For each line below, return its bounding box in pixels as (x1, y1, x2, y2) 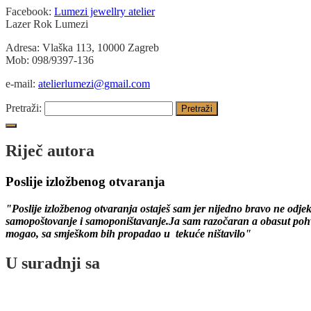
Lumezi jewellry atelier (54, 5, 155, 17)
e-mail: (6, 77, 38, 90)
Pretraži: (6, 101, 42, 114)
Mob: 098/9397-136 (6, 53, 94, 66)
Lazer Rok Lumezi (6, 17, 88, 30)
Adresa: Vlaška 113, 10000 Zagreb (6, 41, 159, 53)
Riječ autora (6, 142, 94, 160)
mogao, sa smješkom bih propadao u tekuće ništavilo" (6, 228, 251, 240)
